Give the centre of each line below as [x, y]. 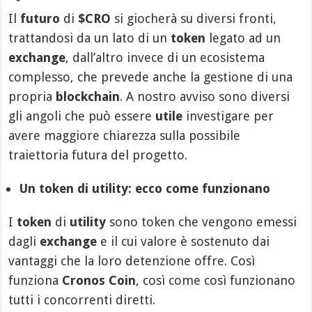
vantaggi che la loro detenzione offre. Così [132, 261]
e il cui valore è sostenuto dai [184, 242]
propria [32, 97]
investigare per [228, 116]
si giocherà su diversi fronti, [194, 19]
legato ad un [243, 38]
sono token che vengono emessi [202, 222]
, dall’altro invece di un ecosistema [165, 58]
